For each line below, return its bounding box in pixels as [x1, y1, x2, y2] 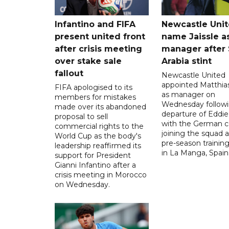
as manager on [161, 89, 215, 99]
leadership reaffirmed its [55, 141, 141, 150]
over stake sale [55, 56, 122, 66]
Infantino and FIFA [55, 19, 135, 29]
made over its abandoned [55, 102, 146, 111]
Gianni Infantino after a [55, 160, 136, 170]
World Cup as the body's [55, 131, 141, 141]
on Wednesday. [55, 179, 110, 189]
